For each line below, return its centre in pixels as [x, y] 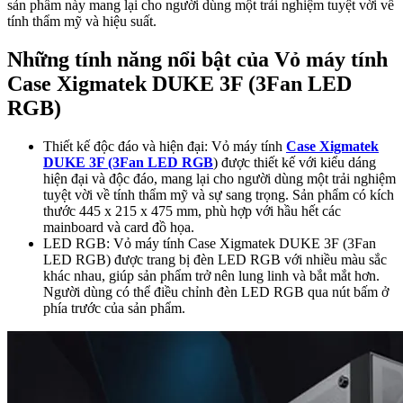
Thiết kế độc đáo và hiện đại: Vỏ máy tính [165, 147]
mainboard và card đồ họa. [119, 228]
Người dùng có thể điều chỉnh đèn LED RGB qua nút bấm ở [216, 292]
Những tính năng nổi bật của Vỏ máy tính [197, 60]
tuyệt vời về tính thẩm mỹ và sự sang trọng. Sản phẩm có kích [219, 195]
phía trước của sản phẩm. [114, 309]
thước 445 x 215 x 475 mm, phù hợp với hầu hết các [192, 211]
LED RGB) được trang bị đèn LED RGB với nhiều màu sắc [215, 260]
